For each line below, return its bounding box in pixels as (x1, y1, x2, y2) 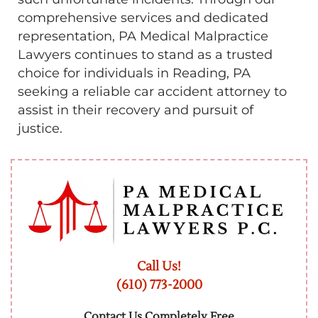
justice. (18, 121, 62, 136)
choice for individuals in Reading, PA (18, 65, 251, 81)
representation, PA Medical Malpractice (18, 28, 268, 44)
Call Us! (137, 258, 181, 275)
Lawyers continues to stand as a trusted (18, 47, 273, 62)
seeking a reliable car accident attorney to (18, 84, 287, 99)
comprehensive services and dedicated (18, 10, 268, 26)
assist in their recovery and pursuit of (18, 102, 253, 118)
